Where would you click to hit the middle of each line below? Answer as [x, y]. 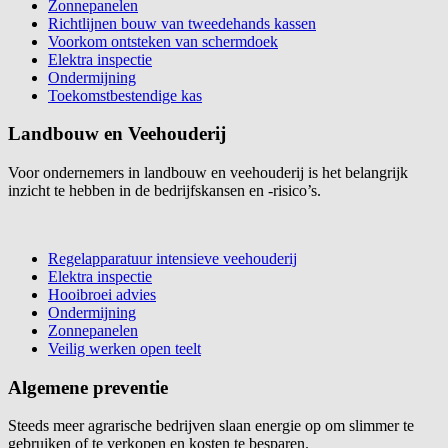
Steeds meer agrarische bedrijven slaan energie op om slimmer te [211, 426]
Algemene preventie [88, 387]
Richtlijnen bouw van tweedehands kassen [182, 23]
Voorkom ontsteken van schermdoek [163, 41]
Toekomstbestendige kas [125, 95]
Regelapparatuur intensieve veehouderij [172, 258]
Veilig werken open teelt [124, 348]
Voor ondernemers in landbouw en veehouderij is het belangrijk [208, 172]
